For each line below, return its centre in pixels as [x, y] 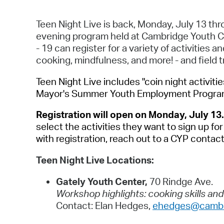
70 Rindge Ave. [181, 181]
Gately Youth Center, [103, 181]
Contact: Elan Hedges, [104, 205]
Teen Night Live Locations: [95, 160]
